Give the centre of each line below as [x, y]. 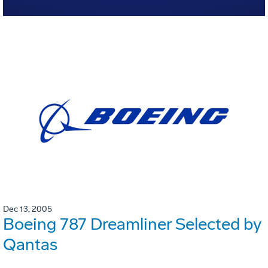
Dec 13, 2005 [28, 209]
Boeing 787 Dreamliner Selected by [132, 224]
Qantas [30, 245]
